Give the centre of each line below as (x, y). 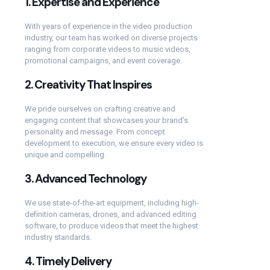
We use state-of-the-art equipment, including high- (112, 202)
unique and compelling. (65, 154)
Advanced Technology (91, 178)
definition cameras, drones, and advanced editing (111, 214)
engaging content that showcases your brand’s (106, 120)
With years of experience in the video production (108, 26)
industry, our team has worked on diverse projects (111, 37)
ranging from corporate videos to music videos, (108, 49)
